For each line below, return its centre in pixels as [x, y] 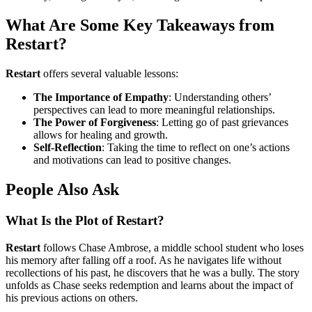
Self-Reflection [68, 148]
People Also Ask [62, 190]
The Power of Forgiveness [95, 123]
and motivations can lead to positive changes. [132, 160]
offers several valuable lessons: [109, 74]
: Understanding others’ [220, 97]
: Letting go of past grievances [222, 123]
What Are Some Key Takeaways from [140, 25]
